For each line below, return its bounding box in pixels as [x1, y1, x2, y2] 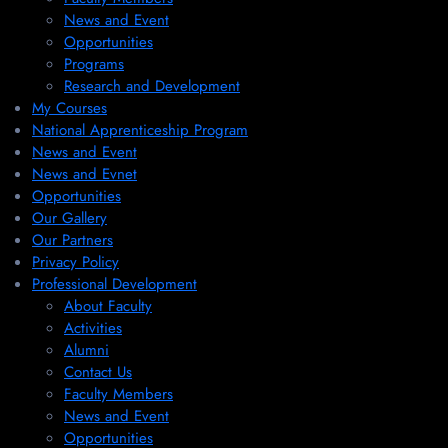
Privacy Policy [32, 251, 119, 273]
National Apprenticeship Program [32, 119, 248, 141]
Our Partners [32, 229, 113, 251]
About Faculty [64, 295, 152, 317]
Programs [64, 53, 124, 75]
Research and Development [64, 75, 240, 97]
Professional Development [32, 273, 197, 295]
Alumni [64, 339, 109, 361]
